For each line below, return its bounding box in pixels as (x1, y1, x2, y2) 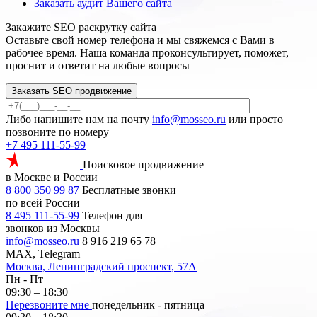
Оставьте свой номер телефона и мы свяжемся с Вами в (6, 33, 275, 46)
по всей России (6, 196, 80, 209)
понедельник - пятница (92, 298, 204, 311)
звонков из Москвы (6, 221, 100, 234)
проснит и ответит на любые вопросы (6, 59, 190, 71)
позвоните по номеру (6, 125, 109, 138)
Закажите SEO (6, 21, 76, 33)
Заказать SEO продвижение (11, 85, 132, 96)
